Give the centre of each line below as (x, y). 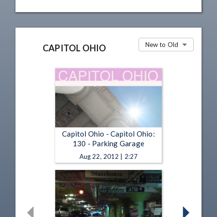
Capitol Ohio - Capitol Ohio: (108, 133)
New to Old (162, 44)
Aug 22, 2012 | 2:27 (108, 156)
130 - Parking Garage (108, 143)
